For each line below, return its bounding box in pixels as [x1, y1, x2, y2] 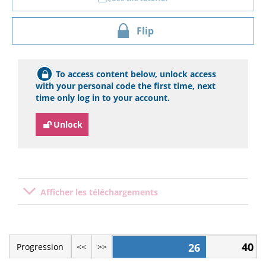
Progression [16, 240, 64, 252]
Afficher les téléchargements [38, 186, 159, 198]
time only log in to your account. [36, 91, 170, 103]
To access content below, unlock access [55, 68, 216, 80]
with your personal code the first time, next [36, 80, 216, 91]
